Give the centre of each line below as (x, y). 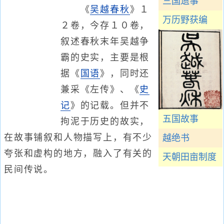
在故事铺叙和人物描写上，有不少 (78, 137)
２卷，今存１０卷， (105, 25)
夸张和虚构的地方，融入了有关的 (78, 153)
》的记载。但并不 (110, 105)
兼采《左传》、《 (100, 89)
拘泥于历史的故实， (105, 121)
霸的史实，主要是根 (105, 57)
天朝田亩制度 (189, 157)
